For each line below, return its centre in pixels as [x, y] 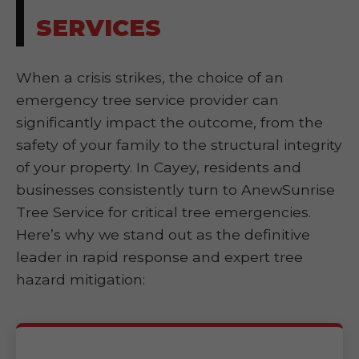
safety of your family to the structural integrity [179, 145]
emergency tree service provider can [147, 100]
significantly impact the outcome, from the [169, 122]
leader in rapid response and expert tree [159, 257]
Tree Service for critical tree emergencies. [163, 212]
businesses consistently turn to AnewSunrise [175, 190]
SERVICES [99, 28]
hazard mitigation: [81, 279]
